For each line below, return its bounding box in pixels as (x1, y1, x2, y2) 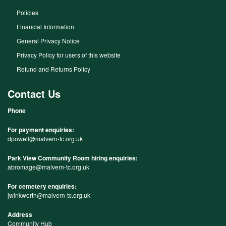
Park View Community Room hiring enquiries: (8, 153, 138, 162)
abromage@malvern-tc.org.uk (8, 162, 89, 171)
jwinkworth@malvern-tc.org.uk (8, 191, 90, 199)
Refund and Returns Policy (17, 65, 90, 73)
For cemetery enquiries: (8, 182, 77, 191)
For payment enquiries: (8, 125, 74, 134)
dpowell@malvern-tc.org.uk (8, 134, 83, 143)
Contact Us (8, 86, 61, 101)
